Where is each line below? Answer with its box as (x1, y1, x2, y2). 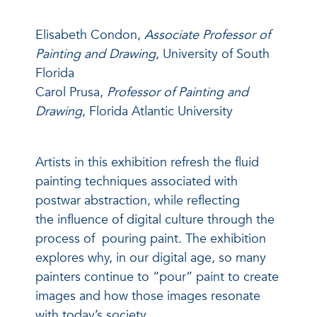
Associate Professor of (144, 26, 270, 44)
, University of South (156, 45, 270, 63)
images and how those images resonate (35, 287, 260, 305)
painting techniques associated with (35, 173, 238, 190)
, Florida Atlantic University (82, 103, 236, 120)
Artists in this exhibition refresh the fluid (35, 154, 259, 171)
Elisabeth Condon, (35, 26, 144, 44)
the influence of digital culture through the (35, 211, 275, 229)
